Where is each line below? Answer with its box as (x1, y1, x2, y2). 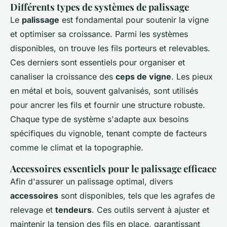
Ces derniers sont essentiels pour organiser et (10, 57, 185, 67)
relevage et (10, 204, 55, 215)
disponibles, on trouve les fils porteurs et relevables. (10, 43, 210, 53)
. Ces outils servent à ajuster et (92, 204, 209, 215)
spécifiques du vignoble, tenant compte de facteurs (10, 128, 207, 138)
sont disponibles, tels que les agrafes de (58, 190, 215, 201)
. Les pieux (171, 71, 213, 82)
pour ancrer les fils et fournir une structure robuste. (10, 99, 205, 110)
